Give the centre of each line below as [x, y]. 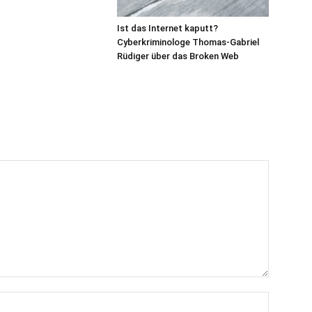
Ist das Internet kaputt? [167, 29]
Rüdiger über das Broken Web [178, 56]
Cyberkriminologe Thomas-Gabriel [188, 42]
